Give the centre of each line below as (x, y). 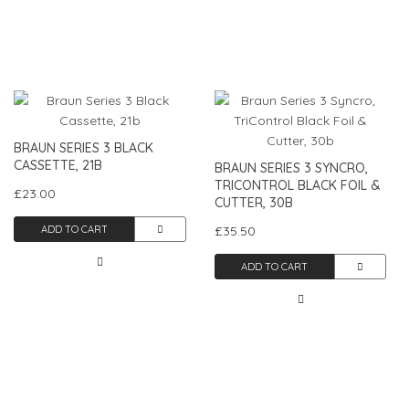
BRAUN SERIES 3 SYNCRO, (291, 168)
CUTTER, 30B (253, 202)
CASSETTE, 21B (58, 165)
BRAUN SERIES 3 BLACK (84, 147)
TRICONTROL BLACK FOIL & (297, 185)
